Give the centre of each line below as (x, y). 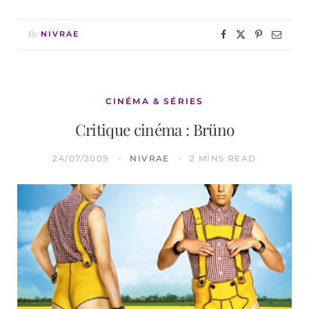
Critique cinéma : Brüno (154, 130)
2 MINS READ (223, 159)
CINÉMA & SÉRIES (154, 101)
